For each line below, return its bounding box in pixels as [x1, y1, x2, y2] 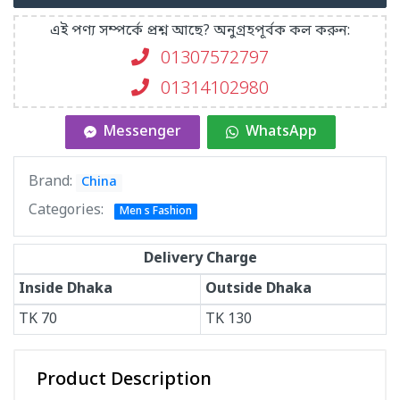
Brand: [29, 172, 76, 192]
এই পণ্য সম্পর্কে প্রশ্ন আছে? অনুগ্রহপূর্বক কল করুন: [50, 21, 350, 41]
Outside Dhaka [204, 279, 312, 299]
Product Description [37, 369, 212, 392]
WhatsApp [245, 122, 317, 142]
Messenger [103, 122, 181, 142]
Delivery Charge [143, 249, 257, 269]
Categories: [29, 201, 104, 221]
